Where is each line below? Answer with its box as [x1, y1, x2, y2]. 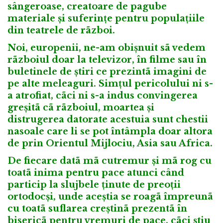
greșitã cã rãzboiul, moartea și [7, 102, 154, 113]
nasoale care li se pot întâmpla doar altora [7, 125, 213, 137]
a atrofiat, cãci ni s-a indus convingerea [7, 90, 198, 101]
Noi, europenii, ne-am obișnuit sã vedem [7, 42, 206, 53]
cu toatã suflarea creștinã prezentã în [7, 203, 187, 214]
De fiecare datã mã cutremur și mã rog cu [7, 155, 212, 166]
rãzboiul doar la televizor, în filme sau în [7, 54, 207, 65]
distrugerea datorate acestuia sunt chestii [7, 113, 208, 125]
